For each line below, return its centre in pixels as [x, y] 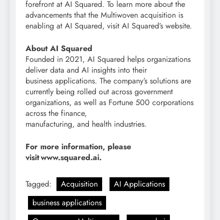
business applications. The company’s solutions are [108, 81]
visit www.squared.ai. [64, 158]
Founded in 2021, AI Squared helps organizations [108, 59]
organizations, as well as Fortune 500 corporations [110, 103]
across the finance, [56, 113]
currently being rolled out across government [99, 92]
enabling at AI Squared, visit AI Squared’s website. [109, 26]
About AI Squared [59, 49]
